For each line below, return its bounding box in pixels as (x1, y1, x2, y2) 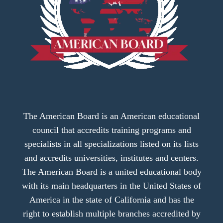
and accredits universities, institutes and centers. (24, 152, 199, 163)
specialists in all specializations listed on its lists (24, 138, 199, 149)
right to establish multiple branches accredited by (22, 208, 201, 219)
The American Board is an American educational (23, 111, 200, 121)
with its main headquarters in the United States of (22, 180, 201, 191)
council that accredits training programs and (32, 124, 191, 135)
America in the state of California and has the (29, 194, 194, 205)
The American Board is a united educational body (21, 166, 202, 177)
